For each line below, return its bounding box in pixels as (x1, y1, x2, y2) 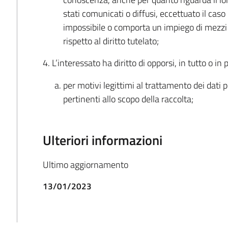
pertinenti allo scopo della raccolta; (63, 92, 194, 106)
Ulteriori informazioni (43, 129, 163, 150)
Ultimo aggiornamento (43, 157, 129, 172)
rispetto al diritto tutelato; (63, 34, 159, 48)
